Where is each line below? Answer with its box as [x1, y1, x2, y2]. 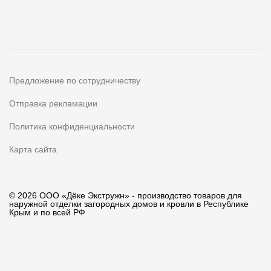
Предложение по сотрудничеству [9, 76, 140, 86]
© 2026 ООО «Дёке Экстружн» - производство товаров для [9, 191, 242, 201]
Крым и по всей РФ [9, 207, 85, 218]
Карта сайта [9, 145, 57, 155]
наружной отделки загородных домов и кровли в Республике [9, 199, 249, 209]
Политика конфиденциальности [9, 122, 135, 132]
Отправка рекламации [9, 99, 97, 109]
